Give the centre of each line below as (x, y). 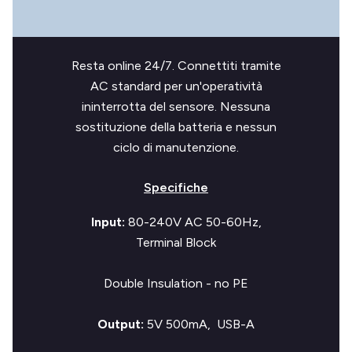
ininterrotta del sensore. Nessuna (176, 106)
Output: (122, 324)
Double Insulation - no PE (176, 283)
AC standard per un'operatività (176, 86)
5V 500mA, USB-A (201, 324)
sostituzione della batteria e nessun (176, 127)
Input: (109, 222)
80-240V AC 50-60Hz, (194, 222)
